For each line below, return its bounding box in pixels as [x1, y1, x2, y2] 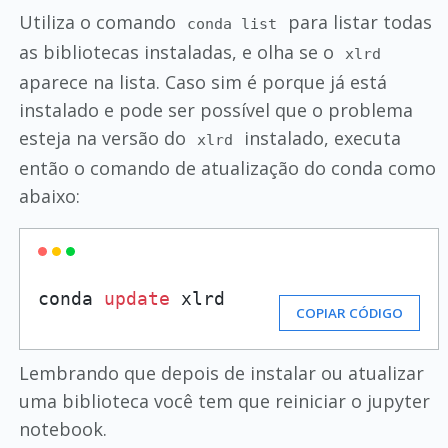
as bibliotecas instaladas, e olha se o [18, 40, 339, 64]
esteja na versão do [18, 126, 191, 150]
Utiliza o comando [18, 10, 181, 34]
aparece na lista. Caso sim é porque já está [18, 70, 387, 94]
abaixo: [18, 184, 80, 208]
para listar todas [283, 10, 433, 34]
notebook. [18, 417, 107, 441]
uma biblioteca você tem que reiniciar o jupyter [18, 389, 430, 413]
